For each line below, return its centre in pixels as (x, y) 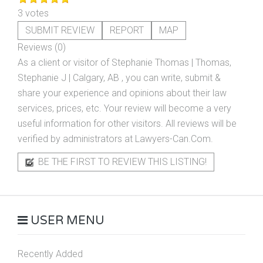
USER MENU (66, 221)
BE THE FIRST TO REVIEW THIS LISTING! (121, 162)
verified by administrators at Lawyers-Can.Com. (115, 139)
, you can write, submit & (171, 78)
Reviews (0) (42, 47)
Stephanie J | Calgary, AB (70, 78)
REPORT (127, 30)
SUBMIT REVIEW (60, 30)
